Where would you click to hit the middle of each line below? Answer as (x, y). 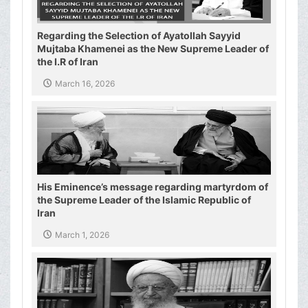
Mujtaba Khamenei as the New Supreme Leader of (153, 49)
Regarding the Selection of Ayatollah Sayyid (139, 36)
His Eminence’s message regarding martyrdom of (153, 187)
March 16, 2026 (85, 84)
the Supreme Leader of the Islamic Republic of (144, 200)
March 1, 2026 (82, 235)
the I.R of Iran (68, 62)
